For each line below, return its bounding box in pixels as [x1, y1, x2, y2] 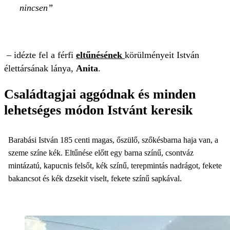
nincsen [20, 3, 48, 13]
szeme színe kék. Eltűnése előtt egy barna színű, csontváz [8, 148, 194, 157]
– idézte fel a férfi [4, 50, 76, 60]
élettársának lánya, [4, 63, 76, 73]
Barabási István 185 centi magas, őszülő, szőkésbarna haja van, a [8, 135, 218, 144]
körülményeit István [125, 50, 199, 60]
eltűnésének [76, 50, 125, 60]
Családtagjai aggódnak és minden [4, 86, 196, 102]
